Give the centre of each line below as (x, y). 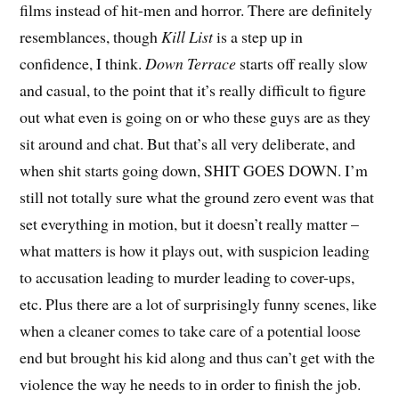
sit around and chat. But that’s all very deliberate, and (188, 144)
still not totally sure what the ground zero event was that (197, 197)
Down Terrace (191, 64)
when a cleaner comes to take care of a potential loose (191, 331)
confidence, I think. (83, 64)
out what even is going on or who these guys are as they (195, 117)
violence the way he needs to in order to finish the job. (191, 384)
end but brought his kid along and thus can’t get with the (198, 358)
